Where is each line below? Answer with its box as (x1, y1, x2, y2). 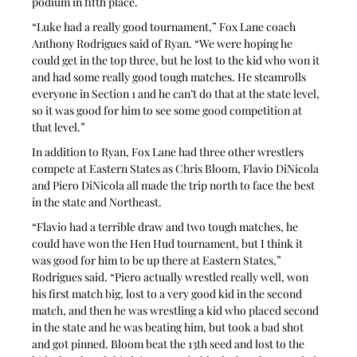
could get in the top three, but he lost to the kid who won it (32, 52, 323, 68)
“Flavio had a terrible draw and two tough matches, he (32, 218, 301, 234)
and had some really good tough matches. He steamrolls (32, 69, 309, 84)
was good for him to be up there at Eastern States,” (32, 252, 284, 268)
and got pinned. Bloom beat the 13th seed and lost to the (32, 335, 308, 351)
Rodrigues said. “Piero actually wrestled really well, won (32, 269, 312, 284)
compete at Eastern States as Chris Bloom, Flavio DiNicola (32, 160, 322, 176)
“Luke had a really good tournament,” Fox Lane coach (32, 18, 299, 34)
